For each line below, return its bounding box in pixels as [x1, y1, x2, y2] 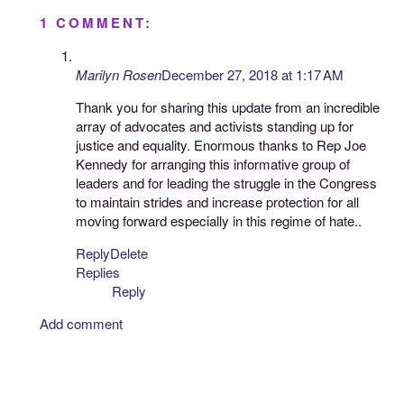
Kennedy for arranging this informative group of [76, 153, 351, 173]
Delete [110, 243, 149, 262]
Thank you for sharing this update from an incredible [76, 96, 381, 116]
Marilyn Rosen [76, 64, 162, 84]
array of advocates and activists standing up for [76, 115, 354, 135]
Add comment [40, 313, 124, 333]
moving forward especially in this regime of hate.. [76, 210, 363, 230]
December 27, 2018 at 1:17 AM [161, 64, 344, 84]
